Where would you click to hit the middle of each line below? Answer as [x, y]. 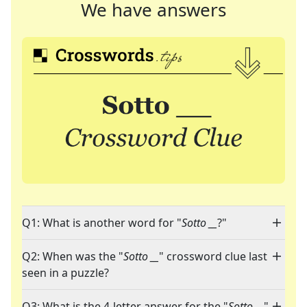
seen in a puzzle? [65, 273]
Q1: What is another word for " [102, 223]
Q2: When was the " [73, 257]
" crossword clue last [213, 257]
